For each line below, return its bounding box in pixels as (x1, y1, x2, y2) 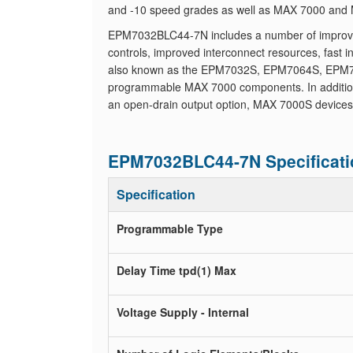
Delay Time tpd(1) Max (117, 262, 236, 278)
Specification (117, 185, 195, 203)
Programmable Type (117, 221, 223, 236)
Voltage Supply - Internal (117, 304, 249, 320)
